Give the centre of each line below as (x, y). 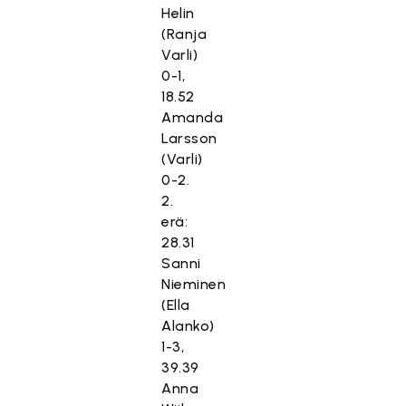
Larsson (189, 138)
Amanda (193, 117)
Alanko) (188, 326)
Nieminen (194, 284)
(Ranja (184, 34)
